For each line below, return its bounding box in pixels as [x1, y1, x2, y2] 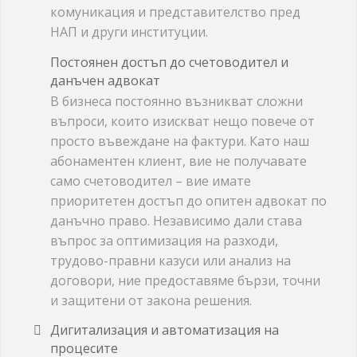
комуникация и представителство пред [49, 2, 300, 21]
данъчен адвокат [49, 71, 160, 89]
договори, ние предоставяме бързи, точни [49, 271, 320, 289]
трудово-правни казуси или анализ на [49, 251, 291, 269]
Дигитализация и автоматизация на [49, 321, 279, 339]
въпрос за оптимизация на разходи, [49, 231, 278, 249]
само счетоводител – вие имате [49, 171, 251, 190]
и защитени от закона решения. [49, 291, 252, 309]
